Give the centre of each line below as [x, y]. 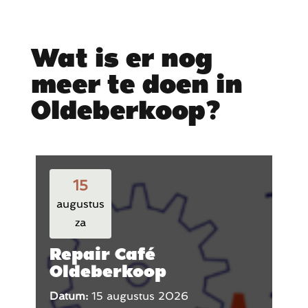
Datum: [70, 296]
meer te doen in [136, 84]
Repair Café [102, 254]
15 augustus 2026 [140, 296]
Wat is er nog [122, 57]
